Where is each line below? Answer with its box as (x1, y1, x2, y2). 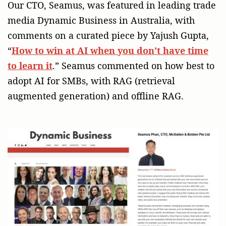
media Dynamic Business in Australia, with (8, 14, 195, 26)
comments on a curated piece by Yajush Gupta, (8, 29, 209, 41)
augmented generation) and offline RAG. (8, 89, 184, 102)
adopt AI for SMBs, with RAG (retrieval (8, 74, 175, 87)
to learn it (8, 59, 52, 72)
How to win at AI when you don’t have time (12, 44, 208, 56)
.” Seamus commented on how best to (52, 59, 214, 72)
